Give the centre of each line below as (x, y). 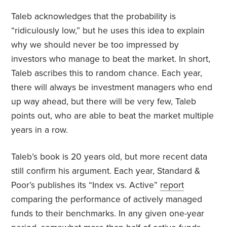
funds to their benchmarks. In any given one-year (108, 214)
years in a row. (41, 130)
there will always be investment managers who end (112, 88)
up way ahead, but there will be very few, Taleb (104, 102)
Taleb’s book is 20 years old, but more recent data (109, 157)
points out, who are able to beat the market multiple (113, 116)
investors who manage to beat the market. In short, (111, 59)
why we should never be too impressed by (95, 45)
